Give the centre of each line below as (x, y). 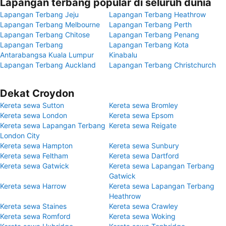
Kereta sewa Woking (142, 216)
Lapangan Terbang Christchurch (162, 65)
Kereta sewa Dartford (144, 156)
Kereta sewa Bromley (144, 105)
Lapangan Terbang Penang (154, 35)
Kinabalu (123, 55)
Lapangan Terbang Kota (149, 45)
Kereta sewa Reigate (143, 125)
